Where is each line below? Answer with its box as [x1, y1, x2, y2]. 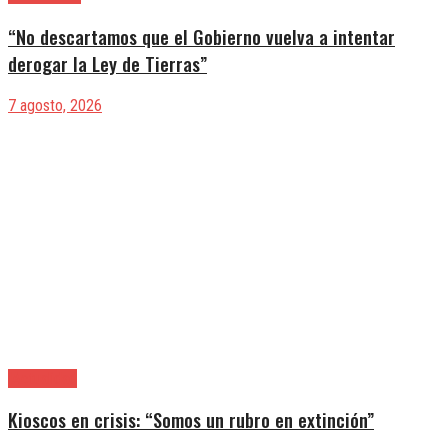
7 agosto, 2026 [8, 95, 102, 115]
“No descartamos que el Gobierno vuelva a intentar [8, 22, 395, 50]
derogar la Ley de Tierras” [8, 49, 207, 77]
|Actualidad [8, 368, 77, 388]
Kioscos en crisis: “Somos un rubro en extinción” [8, 406, 374, 434]
